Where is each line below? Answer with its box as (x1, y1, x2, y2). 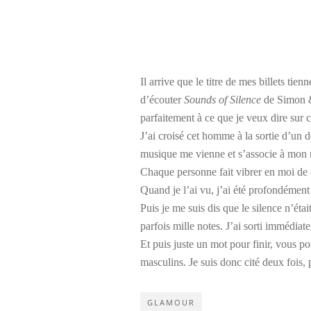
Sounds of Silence (184, 94, 261, 106)
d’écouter (140, 94, 184, 106)
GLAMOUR (147, 297, 195, 308)
